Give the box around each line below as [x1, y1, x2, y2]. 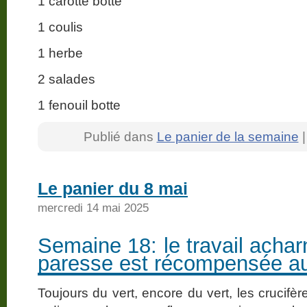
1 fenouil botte [38, 97, 121, 112]
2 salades [38, 71, 95, 86]
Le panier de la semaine [156, 128, 299, 144]
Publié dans [83, 128, 157, 144]
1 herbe [38, 45, 83, 60]
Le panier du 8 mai [38, 178, 188, 198]
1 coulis [38, 19, 83, 34]
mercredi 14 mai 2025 [38, 200, 149, 214]
